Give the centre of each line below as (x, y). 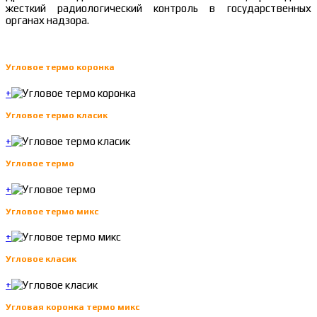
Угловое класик (41, 259)
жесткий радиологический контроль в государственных (158, 8)
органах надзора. (47, 21)
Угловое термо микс (52, 211)
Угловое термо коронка (60, 67)
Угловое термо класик (57, 115)
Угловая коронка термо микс (73, 307)
